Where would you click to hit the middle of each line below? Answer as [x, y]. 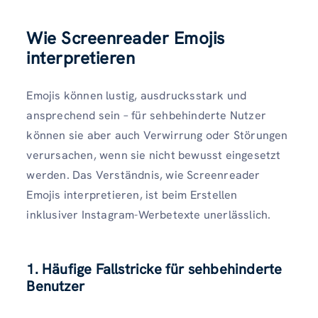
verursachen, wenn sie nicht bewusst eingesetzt [154, 155]
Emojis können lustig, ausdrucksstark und [137, 96]
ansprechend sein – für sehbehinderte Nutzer [146, 116]
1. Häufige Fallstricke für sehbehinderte [154, 269]
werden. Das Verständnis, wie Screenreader [143, 175]
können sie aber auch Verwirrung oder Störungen [157, 136]
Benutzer [55, 286]
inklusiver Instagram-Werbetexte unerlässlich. [149, 215]
